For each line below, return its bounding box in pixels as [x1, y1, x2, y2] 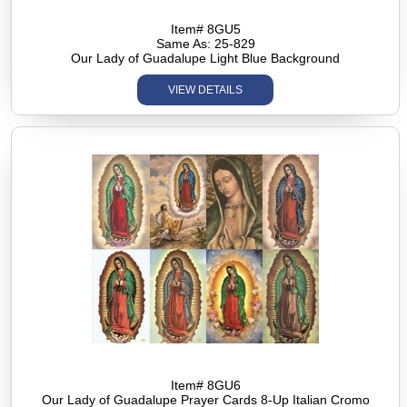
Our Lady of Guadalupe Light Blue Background [71, 51, 341, 66]
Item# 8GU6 [170, 378, 241, 393]
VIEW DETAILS [168, 84, 243, 97]
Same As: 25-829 [155, 36, 255, 52]
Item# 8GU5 [170, 22, 241, 37]
